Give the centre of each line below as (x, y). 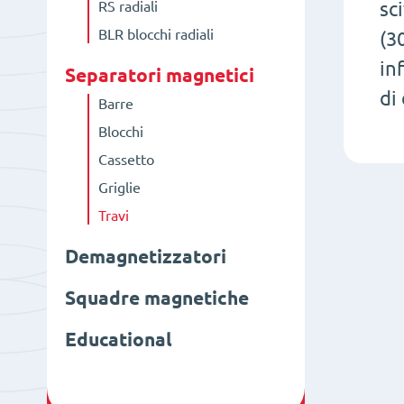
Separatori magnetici (160, 76)
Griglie (119, 188)
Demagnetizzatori (146, 257)
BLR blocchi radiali (156, 35)
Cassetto (126, 160)
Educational (119, 340)
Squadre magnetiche (157, 298)
